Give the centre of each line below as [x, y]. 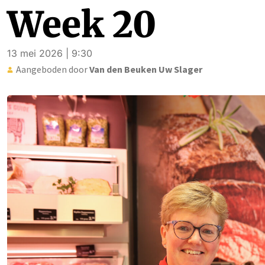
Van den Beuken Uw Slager [146, 69]
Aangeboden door [52, 69]
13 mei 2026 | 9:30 [50, 53]
